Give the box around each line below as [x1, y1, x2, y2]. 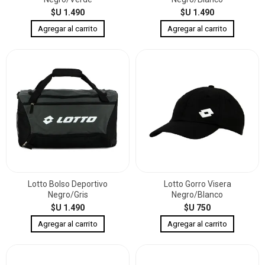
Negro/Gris [47, 190, 88, 199]
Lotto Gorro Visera [163, 179, 231, 189]
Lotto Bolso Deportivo [28, 179, 108, 189]
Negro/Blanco [172, 190, 223, 199]
